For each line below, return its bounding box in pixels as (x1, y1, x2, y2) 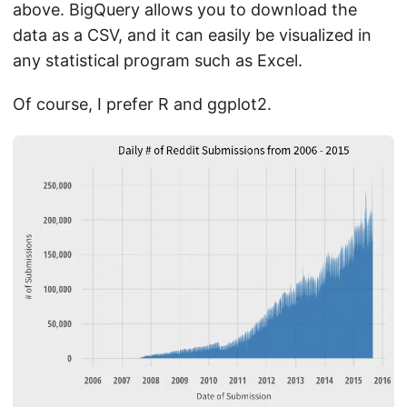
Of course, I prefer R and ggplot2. (13, 94, 272, 114)
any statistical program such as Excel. (13, 51, 303, 71)
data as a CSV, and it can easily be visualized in (13, 25, 372, 45)
